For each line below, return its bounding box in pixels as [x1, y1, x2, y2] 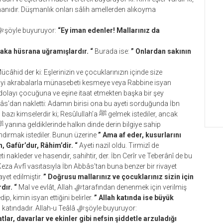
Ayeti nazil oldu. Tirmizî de [78, 141, 159, 149]
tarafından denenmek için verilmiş [81, 183, 187, 191]
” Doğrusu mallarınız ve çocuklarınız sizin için [43, 173, 194, 181]
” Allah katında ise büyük [94, 194, 174, 202]
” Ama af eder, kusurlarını [98, 131, 181, 139]
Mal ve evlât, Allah [17, 183, 74, 191]
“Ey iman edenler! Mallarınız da [58, 26, 160, 34]
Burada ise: [93, 47, 131, 55]
